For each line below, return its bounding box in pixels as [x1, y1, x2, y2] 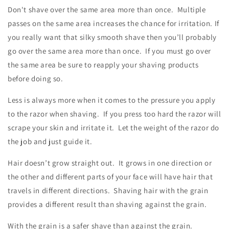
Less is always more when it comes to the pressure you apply [8, 95, 216, 105]
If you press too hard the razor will [103, 108, 221, 119]
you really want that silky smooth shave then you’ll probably [8, 32, 217, 42]
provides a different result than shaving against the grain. [8, 199, 211, 209]
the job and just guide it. [8, 136, 98, 146]
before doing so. [8, 73, 67, 83]
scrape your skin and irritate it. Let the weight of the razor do [8, 122, 220, 132]
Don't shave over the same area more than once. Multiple [8, 4, 206, 14]
